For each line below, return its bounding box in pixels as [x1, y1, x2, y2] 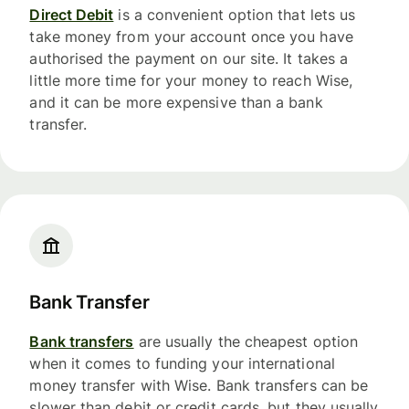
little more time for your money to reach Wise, [29, 70, 353, 89]
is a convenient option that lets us [113, 5, 356, 24]
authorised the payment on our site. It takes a [29, 48, 349, 68]
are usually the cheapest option [133, 331, 359, 351]
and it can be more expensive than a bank [29, 92, 323, 111]
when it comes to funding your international [29, 353, 335, 372]
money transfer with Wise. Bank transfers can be [29, 375, 369, 394]
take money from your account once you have [29, 26, 353, 46]
